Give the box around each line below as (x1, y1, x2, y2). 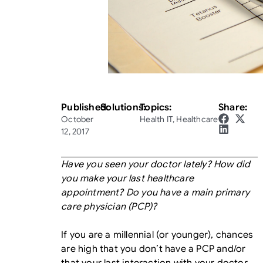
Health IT (140, 114, 173, 124)
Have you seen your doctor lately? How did (61, 159, 251, 170)
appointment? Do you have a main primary (61, 187, 250, 198)
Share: (218, 102, 248, 113)
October (61, 114, 94, 124)
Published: (61, 102, 109, 113)
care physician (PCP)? (61, 201, 157, 213)
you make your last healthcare (61, 173, 194, 184)
